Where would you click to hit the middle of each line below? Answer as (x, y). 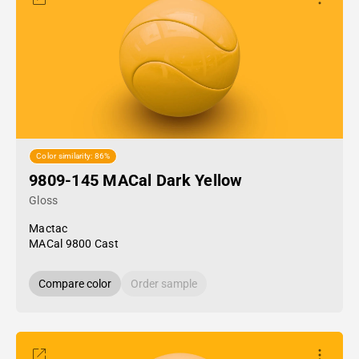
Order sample (164, 284)
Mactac (48, 228)
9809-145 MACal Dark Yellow (136, 180)
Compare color (75, 284)
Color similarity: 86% (73, 156)
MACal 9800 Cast (74, 244)
